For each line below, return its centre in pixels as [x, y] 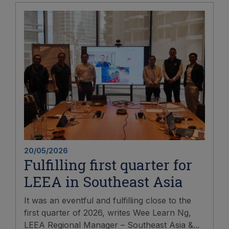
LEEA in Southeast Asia [104, 181]
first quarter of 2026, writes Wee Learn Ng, [108, 212]
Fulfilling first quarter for [108, 165]
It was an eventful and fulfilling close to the [108, 200]
